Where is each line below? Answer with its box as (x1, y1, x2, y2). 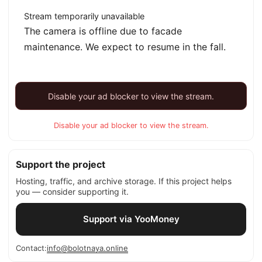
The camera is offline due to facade (23, 25, 182, 37)
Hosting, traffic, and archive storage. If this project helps (16, 176, 232, 187)
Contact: (16, 243, 47, 253)
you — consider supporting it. (16, 187, 129, 197)
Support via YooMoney (82, 213, 180, 225)
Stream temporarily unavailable (23, 11, 144, 22)
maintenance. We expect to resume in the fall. (23, 41, 226, 53)
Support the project (16, 158, 106, 171)
